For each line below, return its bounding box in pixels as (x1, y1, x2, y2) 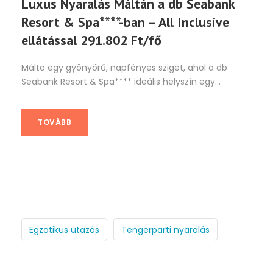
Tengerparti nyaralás (121, 224, 210, 236)
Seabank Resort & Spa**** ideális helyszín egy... (21, 76, 221, 88)
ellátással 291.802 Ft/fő (21, 32, 161, 49)
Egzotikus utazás (29, 224, 99, 236)
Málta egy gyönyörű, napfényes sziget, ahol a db (21, 62, 227, 74)
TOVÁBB (38, 117, 71, 128)
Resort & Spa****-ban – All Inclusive (21, 13, 229, 31)
